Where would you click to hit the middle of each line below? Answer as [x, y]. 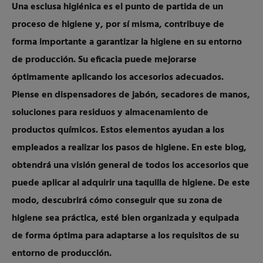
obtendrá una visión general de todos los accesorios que [130, 166]
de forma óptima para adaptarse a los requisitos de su [125, 236]
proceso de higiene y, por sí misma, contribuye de [118, 25]
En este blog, [219, 148]
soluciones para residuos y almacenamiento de [110, 113]
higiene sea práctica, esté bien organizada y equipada [125, 218]
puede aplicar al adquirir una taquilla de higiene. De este [131, 183]
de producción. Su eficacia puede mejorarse [104, 60]
